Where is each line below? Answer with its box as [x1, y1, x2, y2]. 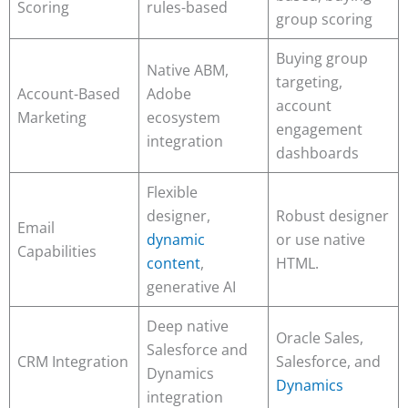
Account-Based [17, 84, 120, 105]
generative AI [147, 277, 236, 298]
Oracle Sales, [276, 328, 363, 349]
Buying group [276, 48, 368, 69]
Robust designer [276, 206, 389, 227]
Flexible [147, 182, 198, 203]
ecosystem [147, 107, 220, 128]
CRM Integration [17, 352, 128, 372]
